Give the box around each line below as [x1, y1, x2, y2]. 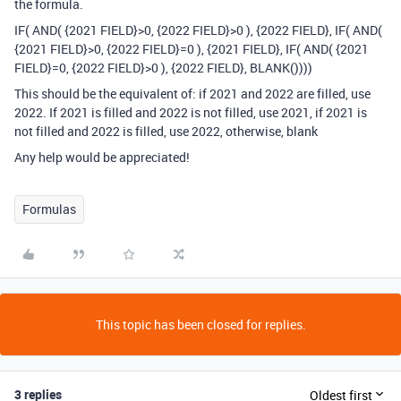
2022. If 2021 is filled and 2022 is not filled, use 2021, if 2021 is [14, 104, 367, 121]
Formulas [22, 200, 76, 218]
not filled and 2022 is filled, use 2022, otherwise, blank [14, 123, 318, 140]
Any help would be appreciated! [14, 149, 190, 166]
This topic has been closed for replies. [95, 316, 306, 333]
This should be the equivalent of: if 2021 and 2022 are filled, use [14, 85, 371, 102]
